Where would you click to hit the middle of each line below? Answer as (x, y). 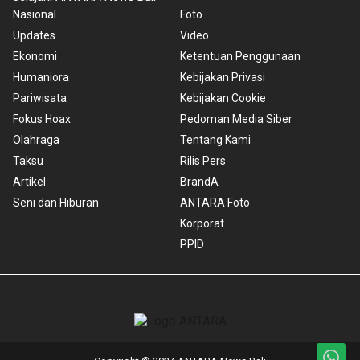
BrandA (199, 182)
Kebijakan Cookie (223, 98)
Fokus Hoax (42, 119)
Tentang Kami (215, 140)
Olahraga (36, 140)
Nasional (35, 15)
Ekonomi (35, 57)
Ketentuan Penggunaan (240, 57)
